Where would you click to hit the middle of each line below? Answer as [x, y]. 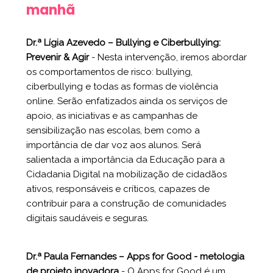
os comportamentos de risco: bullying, [109, 72]
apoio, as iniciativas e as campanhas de [112, 115]
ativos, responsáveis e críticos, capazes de [118, 189]
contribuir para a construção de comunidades [126, 203]
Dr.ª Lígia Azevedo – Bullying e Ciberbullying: [123, 42]
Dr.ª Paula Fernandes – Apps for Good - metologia [135, 256]
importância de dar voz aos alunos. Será [114, 145]
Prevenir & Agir [58, 57]
